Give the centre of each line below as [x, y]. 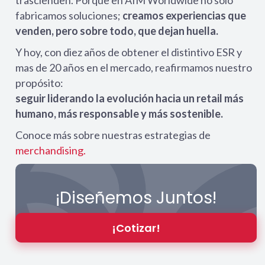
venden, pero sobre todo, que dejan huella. [117, 31]
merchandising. [51, 150]
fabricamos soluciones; [69, 15]
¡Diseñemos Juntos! [136, 198]
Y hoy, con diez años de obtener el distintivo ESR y [129, 52]
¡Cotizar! [136, 228]
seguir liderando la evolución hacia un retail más [130, 98]
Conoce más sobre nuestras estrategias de [113, 135]
